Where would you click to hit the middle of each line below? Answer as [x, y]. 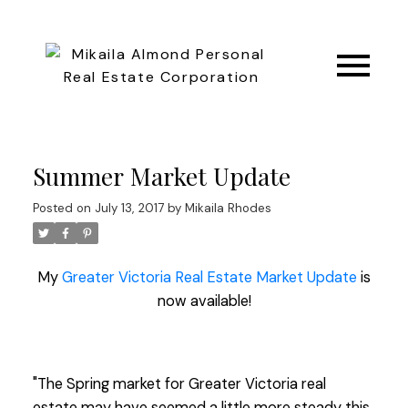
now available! [204, 301]
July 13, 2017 [129, 208]
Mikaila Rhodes [228, 208]
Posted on [63, 208]
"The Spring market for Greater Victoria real [179, 384]
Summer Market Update [161, 176]
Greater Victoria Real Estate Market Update [209, 277]
